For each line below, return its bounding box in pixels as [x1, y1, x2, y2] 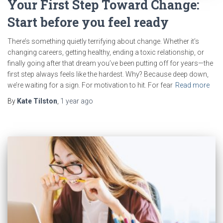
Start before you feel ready [7, 13, 169, 30]
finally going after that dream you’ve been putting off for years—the [7, 59, 213, 67]
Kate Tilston [17, 97, 57, 105]
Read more [175, 81, 210, 89]
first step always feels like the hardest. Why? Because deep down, [7, 70, 209, 78]
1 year [60, 97, 79, 105]
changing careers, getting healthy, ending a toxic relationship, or [7, 48, 204, 56]
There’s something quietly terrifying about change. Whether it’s [7, 37, 199, 45]
